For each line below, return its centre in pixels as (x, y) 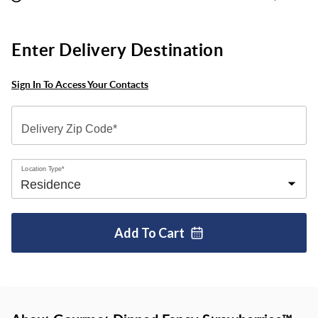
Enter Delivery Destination (117, 49)
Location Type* (43, 169)
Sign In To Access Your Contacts (80, 84)
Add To (136, 232)
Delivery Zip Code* (69, 129)
